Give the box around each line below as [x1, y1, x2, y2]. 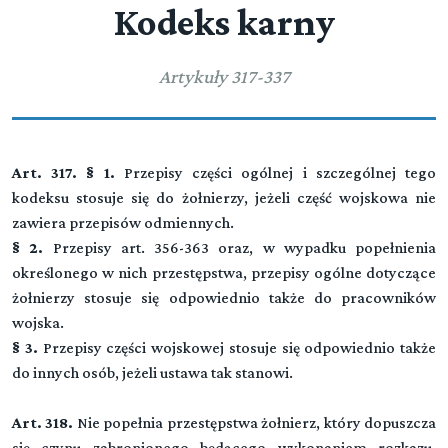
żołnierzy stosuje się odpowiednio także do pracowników [12, 289, 436, 306]
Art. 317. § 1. [12, 164, 115, 181]
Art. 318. [12, 414, 74, 431]
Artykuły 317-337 [158, 66, 290, 87]
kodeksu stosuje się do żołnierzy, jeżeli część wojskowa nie [12, 189, 436, 206]
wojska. [12, 314, 64, 331]
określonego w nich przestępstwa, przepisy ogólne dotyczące [12, 264, 436, 281]
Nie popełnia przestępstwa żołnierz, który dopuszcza [73, 414, 437, 431]
